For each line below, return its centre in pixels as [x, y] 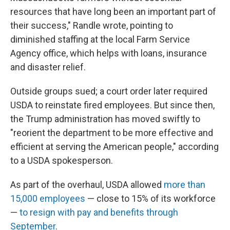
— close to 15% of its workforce [150, 198]
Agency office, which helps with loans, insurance [109, 53]
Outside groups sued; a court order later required [109, 91]
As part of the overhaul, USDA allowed [87, 185]
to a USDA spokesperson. [62, 160]
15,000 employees [48, 198]
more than [185, 185]
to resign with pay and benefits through [99, 212]
